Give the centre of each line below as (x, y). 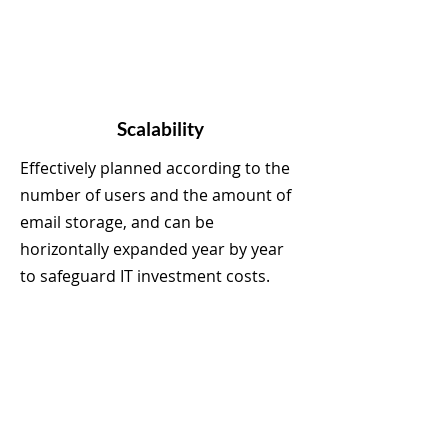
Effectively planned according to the (155, 168)
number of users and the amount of (155, 195)
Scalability (160, 128)
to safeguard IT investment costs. (147, 276)
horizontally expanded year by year (152, 249)
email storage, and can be (117, 222)
